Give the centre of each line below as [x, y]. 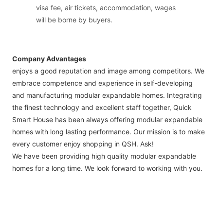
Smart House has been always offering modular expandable [107, 119]
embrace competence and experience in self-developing [102, 83]
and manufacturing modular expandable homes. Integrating [107, 95]
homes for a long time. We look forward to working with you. [107, 168]
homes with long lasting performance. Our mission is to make [109, 131]
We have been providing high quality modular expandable [104, 156]
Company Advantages [49, 58]
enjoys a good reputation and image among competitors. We [108, 71]
